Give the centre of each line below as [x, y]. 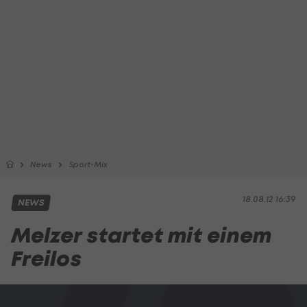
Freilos [46, 259]
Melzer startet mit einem [141, 235]
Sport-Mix [88, 164]
